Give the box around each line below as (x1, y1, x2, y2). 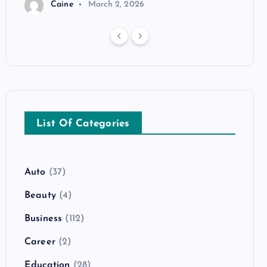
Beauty (24, 190, 56, 200)
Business (24, 213, 63, 223)
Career (24, 237, 55, 247)
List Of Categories (36, 118, 130, 129)
